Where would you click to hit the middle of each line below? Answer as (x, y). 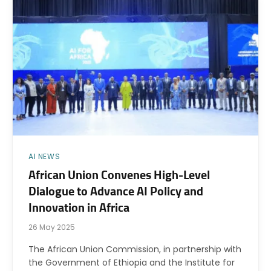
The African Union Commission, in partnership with (135, 249)
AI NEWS (44, 156)
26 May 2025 (52, 227)
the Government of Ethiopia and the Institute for (132, 262)
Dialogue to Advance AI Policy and (116, 191)
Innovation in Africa (79, 208)
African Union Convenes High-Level (119, 175)
